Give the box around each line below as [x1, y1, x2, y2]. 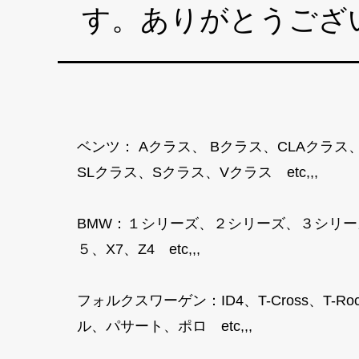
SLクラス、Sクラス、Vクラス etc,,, [77, 164, 326, 181]
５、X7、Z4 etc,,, [77, 241, 208, 258]
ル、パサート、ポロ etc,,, [77, 318, 260, 335]
